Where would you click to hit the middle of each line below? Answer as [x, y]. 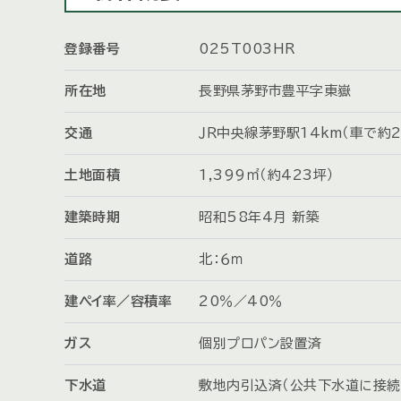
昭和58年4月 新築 [259, 218]
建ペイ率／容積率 [118, 302]
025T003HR [247, 49]
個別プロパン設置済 [260, 344]
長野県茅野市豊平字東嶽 [275, 91]
